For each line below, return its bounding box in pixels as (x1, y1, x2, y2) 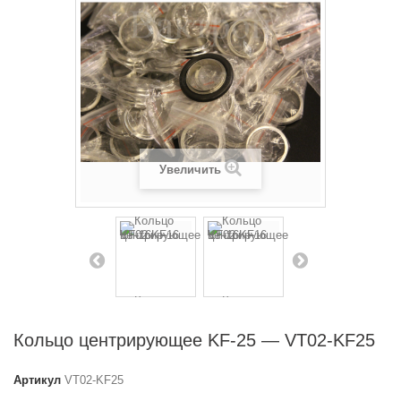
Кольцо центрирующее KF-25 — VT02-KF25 (13, 330, 375, 350)
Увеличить (159, 163, 221, 176)
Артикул (13, 373, 61, 387)
